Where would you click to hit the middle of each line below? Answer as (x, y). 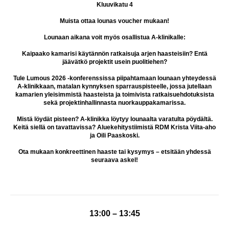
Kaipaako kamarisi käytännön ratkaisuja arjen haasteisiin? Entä (114, 54)
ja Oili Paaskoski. (114, 136)
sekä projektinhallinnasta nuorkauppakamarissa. (114, 103)
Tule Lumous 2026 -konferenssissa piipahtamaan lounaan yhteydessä (114, 78)
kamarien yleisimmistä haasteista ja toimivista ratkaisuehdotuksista (114, 95)
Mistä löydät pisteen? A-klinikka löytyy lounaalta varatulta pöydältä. (114, 119)
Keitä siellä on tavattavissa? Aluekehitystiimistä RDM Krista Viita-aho (114, 128)
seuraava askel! (114, 160)
